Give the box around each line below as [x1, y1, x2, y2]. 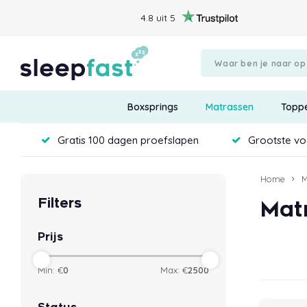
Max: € [160, 265, 188, 276]
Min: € [38, 265, 63, 276]
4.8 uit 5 [140, 11, 175, 24]
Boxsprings [127, 100, 178, 113]
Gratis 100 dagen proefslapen [58, 133, 199, 147]
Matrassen [205, 100, 254, 113]
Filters [38, 195, 82, 212]
